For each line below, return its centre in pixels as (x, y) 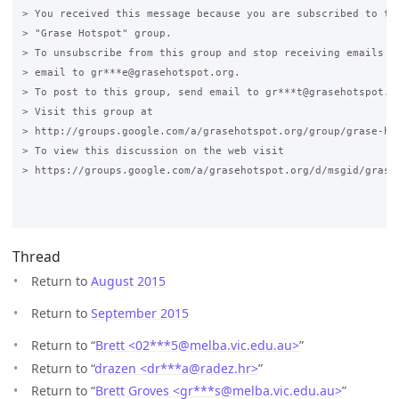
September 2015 (140, 313)
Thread (37, 257)
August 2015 (128, 281)
